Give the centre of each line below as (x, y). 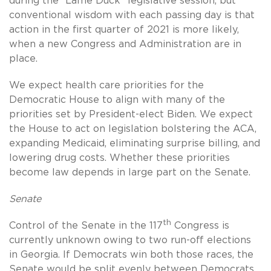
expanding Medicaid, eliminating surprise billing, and (135, 144)
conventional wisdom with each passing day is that (132, 15)
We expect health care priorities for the (106, 86)
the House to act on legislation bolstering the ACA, (133, 129)
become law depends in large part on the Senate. (130, 173)
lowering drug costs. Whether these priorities (119, 158)
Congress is (200, 226)
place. (25, 59)
